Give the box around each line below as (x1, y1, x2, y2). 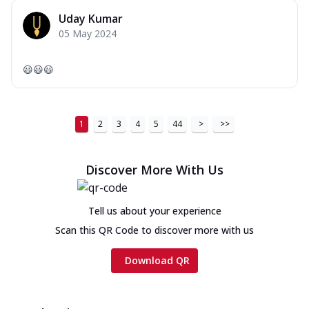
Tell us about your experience (88, 203, 221, 217)
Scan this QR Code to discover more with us (55, 223, 254, 237)
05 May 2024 (59, 26, 117, 40)
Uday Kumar (59, 10, 123, 26)
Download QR (125, 253, 190, 267)
